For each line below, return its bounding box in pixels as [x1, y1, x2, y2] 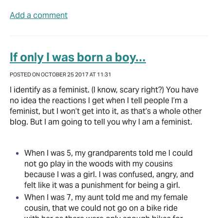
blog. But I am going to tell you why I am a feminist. [10, 116, 192, 127]
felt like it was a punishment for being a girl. [24, 180, 180, 190]
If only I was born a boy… [10, 49, 146, 65]
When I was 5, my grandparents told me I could [24, 147, 193, 158]
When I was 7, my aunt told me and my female [24, 192, 188, 202]
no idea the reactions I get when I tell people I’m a [10, 95, 188, 106]
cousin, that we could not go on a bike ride [24, 202, 178, 213]
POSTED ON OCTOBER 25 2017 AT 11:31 [10, 71, 111, 78]
